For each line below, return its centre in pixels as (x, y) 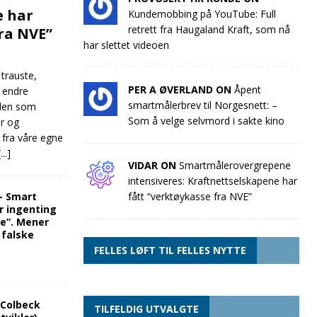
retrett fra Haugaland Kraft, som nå (209, 29)
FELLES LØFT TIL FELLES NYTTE (170, 250)
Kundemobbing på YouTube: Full (202, 14)
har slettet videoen (126, 45)
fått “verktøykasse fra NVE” (190, 196)
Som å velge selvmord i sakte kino (206, 121)
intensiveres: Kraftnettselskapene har (212, 181)
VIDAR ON (153, 165)
